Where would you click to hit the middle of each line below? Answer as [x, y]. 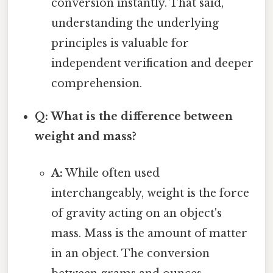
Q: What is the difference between [134, 117]
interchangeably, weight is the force [150, 193]
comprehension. [96, 84]
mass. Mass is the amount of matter [149, 233]
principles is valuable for [120, 44]
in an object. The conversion [130, 253]
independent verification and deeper [152, 64]
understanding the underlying [135, 23]
